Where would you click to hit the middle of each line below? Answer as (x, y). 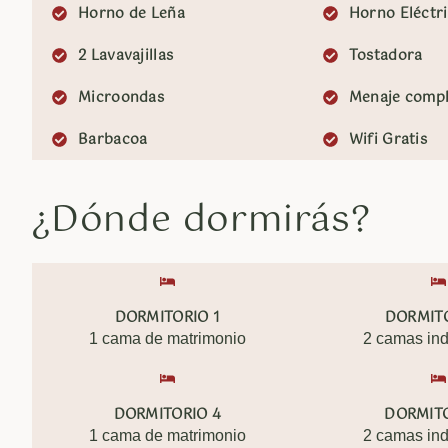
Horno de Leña (131, 14)
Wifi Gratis (388, 140)
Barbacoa (113, 140)
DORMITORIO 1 (167, 318)
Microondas (121, 98)
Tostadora (385, 56)
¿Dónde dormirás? (201, 221)
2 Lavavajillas (126, 56)
